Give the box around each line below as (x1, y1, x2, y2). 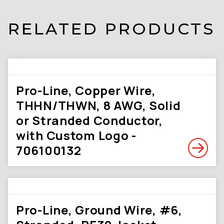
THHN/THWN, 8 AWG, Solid (16, 97, 181, 113)
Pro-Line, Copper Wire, (16, 82, 156, 98)
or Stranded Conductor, (16, 112, 163, 128)
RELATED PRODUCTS (8, 19, 215, 38)
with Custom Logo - (16, 127, 136, 143)
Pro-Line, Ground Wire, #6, (16, 201, 182, 218)
